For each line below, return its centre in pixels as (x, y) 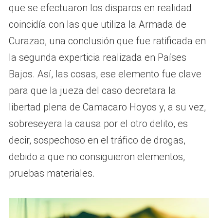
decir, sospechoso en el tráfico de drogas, (97, 140)
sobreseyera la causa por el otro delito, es (98, 124)
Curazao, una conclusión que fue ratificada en (107, 41)
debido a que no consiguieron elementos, (97, 157)
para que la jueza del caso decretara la (92, 91)
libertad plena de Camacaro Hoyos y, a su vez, (107, 107)
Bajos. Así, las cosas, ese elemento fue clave (105, 74)
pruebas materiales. (52, 173)
